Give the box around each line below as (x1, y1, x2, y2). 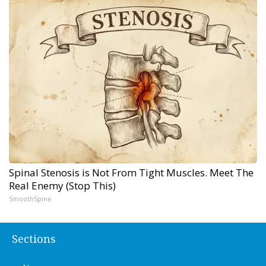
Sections (12, 232, 56, 245)
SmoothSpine (9, 194, 52, 203)
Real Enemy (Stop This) (9, 178, 116, 192)
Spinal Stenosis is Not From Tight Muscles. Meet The (9, 165, 254, 179)
